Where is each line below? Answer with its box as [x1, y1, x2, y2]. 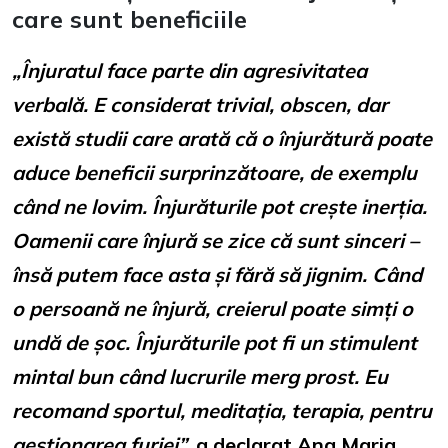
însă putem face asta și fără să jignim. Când [12, 261, 422, 287]
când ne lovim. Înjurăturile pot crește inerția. [12, 193, 427, 219]
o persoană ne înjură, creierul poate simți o [12, 295, 413, 321]
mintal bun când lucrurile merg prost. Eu [12, 363, 388, 389]
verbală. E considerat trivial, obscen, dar [12, 91, 388, 117]
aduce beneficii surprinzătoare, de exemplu [12, 159, 417, 185]
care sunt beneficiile [12, 3, 247, 34]
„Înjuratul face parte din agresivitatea [12, 57, 367, 83]
